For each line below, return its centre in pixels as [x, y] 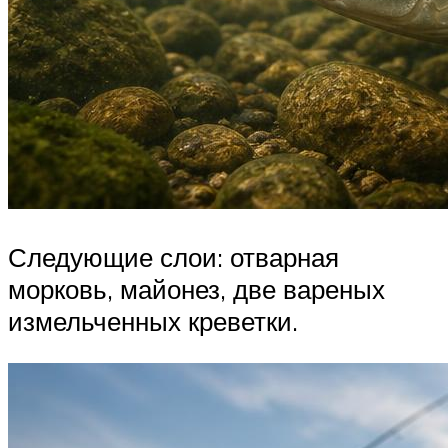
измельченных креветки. [153, 320]
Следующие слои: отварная [173, 256]
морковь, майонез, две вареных [196, 288]
